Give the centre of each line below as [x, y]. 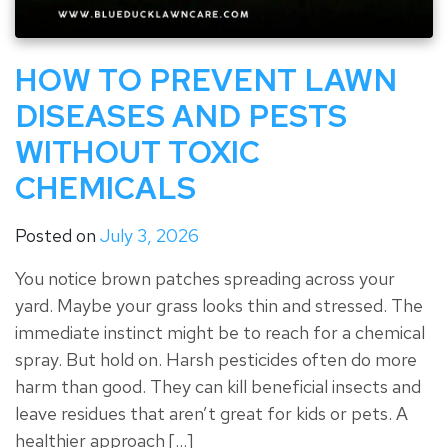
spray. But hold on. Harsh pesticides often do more [216, 359]
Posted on [57, 235]
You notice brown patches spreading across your [205, 278]
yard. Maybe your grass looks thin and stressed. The [219, 305]
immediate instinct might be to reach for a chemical [220, 332]
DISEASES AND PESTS [181, 115]
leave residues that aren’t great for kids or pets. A [211, 413]
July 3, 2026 [149, 235]
